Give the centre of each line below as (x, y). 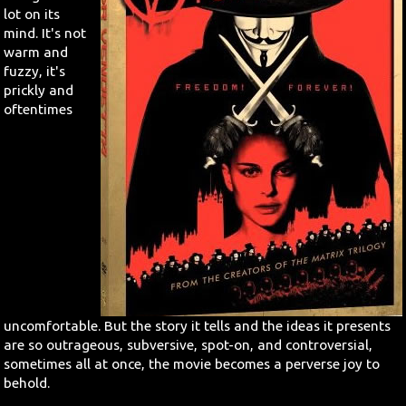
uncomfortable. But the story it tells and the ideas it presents (198, 325)
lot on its (32, 14)
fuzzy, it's (35, 72)
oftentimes (39, 110)
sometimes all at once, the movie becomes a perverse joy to (192, 363)
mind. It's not (45, 34)
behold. (27, 382)
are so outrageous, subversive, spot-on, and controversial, (188, 344)
